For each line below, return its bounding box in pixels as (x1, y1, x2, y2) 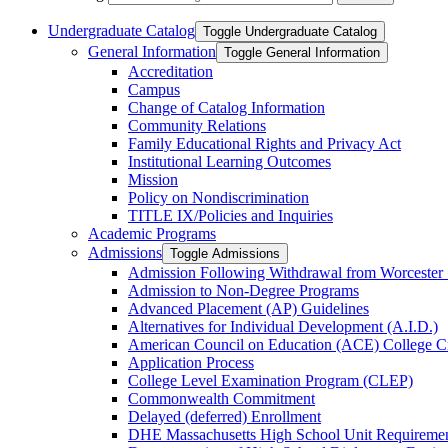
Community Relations (128, 116, 266, 134)
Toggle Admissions (170, 245, 280, 261)
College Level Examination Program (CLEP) (128, 371, 413, 389)
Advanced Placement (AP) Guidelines (128, 299, 369, 317)
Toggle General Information (224, 44, 380, 60)
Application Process (128, 353, 254, 371)
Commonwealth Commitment (128, 389, 315, 407)
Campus (128, 80, 180, 98)
